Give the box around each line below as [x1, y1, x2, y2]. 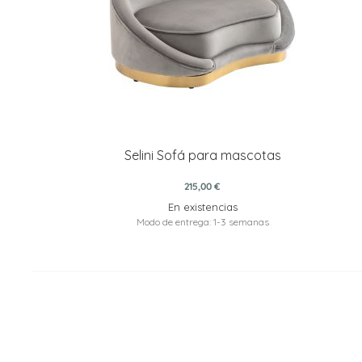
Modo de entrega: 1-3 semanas [136, 216, 269, 229]
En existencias [167, 200, 238, 214]
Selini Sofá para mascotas [124, 147, 281, 164]
